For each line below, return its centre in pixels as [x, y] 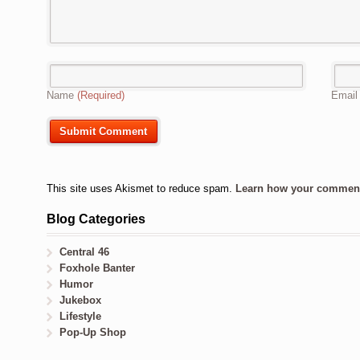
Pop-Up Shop [93, 332]
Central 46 [85, 252]
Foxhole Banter [98, 268]
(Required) [101, 95]
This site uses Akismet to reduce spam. [141, 189]
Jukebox [81, 300]
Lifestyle [81, 316]
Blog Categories [96, 219]
